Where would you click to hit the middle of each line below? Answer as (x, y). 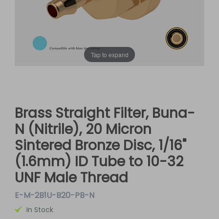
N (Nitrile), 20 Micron (83, 129)
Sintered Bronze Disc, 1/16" (100, 145)
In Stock (40, 209)
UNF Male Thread (71, 178)
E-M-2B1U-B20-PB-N (55, 195)
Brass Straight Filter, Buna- (105, 113)
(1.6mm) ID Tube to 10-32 (99, 162)
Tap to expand (109, 54)
